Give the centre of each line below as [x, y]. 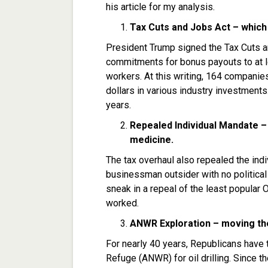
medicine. [152, 139]
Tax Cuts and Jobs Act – [185, 27]
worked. [122, 203]
